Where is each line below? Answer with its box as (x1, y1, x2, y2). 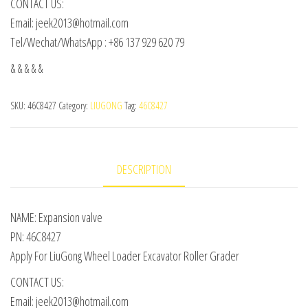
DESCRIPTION (116, 161, 171, 178)
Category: (58, 99, 90, 113)
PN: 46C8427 (10, 228, 60, 245)
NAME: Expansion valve (10, 209, 102, 226)
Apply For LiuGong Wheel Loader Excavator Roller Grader (10, 247, 239, 265)
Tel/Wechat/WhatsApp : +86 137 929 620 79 (10, 34, 184, 51)
